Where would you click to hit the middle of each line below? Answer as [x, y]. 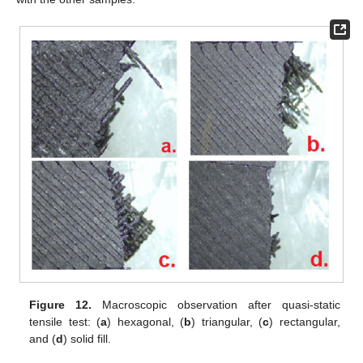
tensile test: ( [65, 322]
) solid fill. [88, 339]
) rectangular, [305, 322]
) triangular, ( [227, 322]
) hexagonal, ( [146, 322]
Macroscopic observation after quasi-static [216, 305]
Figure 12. [61, 305]
